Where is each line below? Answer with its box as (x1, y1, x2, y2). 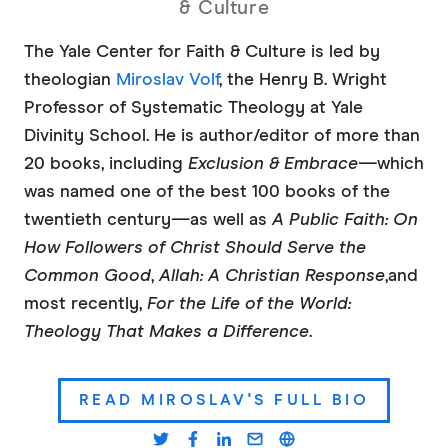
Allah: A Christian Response (159, 267, 385, 286)
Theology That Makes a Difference (24, 323, 309, 342)
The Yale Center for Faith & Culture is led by (24, 43, 380, 62)
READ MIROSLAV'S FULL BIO (78, 393, 370, 409)
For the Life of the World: (147, 295, 351, 314)
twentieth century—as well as (24, 211, 272, 230)
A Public (272, 211, 344, 230)
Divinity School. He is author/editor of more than (24, 127, 420, 146)
